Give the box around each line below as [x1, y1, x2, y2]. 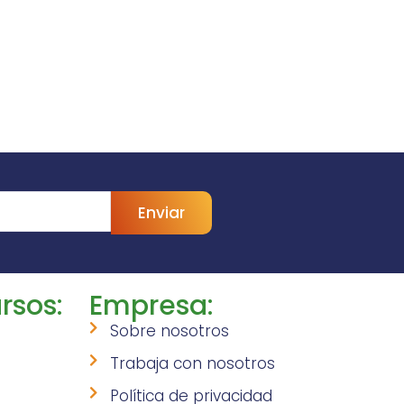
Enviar [138, 202, 185, 225]
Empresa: [88, 287, 214, 326]
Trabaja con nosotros [110, 353, 276, 375]
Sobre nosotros [110, 320, 230, 343]
